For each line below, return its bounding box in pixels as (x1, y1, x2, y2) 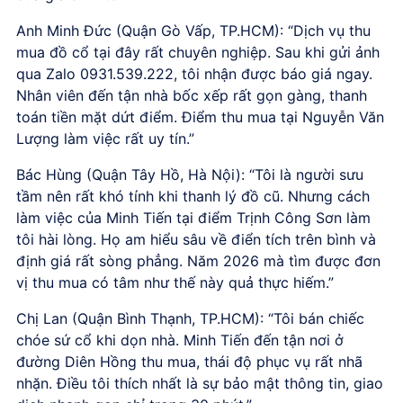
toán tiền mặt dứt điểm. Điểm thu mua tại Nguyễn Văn (16, 107, 384, 126)
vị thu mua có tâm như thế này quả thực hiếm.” (16, 273, 334, 291)
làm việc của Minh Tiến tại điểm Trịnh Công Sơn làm (16, 208, 371, 227)
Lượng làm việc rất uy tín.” (16, 129, 194, 148)
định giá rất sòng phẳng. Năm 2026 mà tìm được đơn (16, 251, 381, 270)
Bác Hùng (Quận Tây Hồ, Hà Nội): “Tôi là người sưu (16, 165, 363, 184)
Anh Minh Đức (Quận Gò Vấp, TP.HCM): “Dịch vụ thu (16, 21, 371, 40)
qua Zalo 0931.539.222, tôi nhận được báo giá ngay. (16, 64, 372, 83)
